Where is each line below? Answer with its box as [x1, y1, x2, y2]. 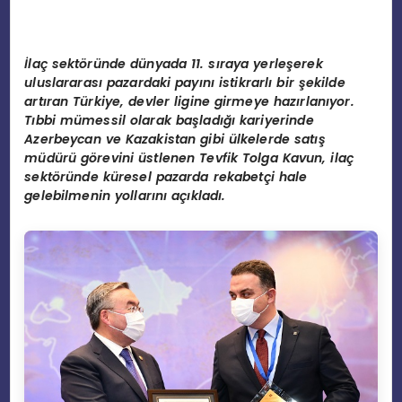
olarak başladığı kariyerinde [126, 110, 314, 129]
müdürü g [24, 148, 90, 167]
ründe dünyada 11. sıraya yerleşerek [87, 54, 323, 73]
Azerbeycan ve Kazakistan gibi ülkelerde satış [24, 129, 326, 148]
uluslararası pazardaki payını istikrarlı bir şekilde [24, 73, 345, 92]
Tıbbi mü [24, 110, 83, 129]
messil [82, 110, 127, 129]
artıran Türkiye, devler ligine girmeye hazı [24, 92, 301, 110]
